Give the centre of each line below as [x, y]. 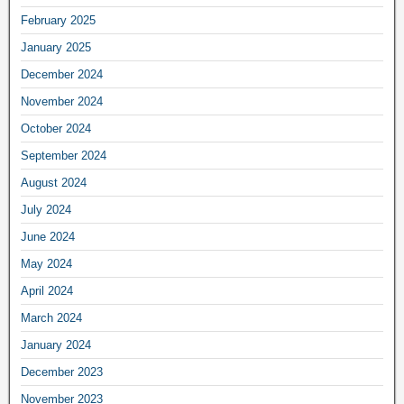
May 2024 [46, 263]
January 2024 [56, 344]
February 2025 [58, 20]
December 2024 [62, 74]
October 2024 [56, 128]
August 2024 [54, 182]
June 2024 [48, 236]
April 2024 [47, 290]
